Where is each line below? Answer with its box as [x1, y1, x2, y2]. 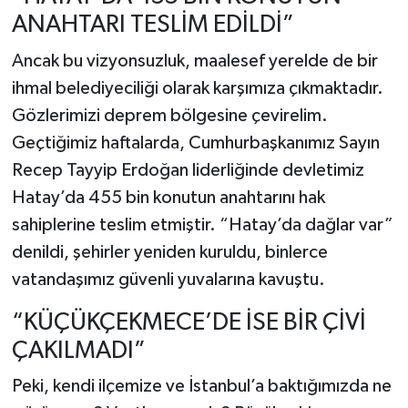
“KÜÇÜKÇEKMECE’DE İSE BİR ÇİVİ [11, 310, 366, 335]
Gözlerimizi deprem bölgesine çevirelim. [11, 106, 328, 125]
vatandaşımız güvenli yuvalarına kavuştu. [11, 270, 325, 289]
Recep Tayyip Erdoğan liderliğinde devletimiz [11, 160, 364, 179]
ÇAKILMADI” [11, 338, 146, 363]
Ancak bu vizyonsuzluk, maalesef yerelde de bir [11, 51, 378, 70]
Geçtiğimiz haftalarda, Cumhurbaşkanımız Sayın [11, 133, 380, 152]
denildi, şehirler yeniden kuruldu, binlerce [11, 242, 328, 261]
